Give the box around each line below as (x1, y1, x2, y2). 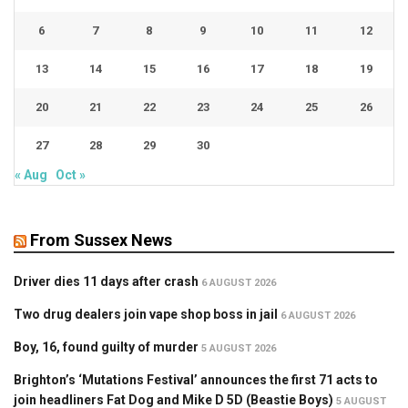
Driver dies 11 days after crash (14, 273, 199, 289)
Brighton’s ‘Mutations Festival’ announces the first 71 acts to (14, 372, 378, 387)
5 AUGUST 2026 (201, 342, 276, 354)
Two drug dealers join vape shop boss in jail (14, 306, 278, 321)
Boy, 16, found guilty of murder (14, 339, 199, 354)
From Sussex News (30, 229, 172, 250)
